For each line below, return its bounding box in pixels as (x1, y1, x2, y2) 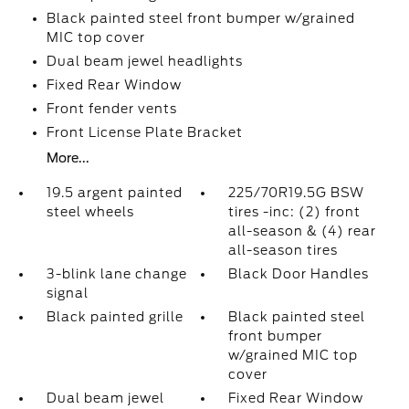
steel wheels (46, 204, 134, 219)
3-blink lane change (46, 267, 187, 281)
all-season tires (228, 243, 339, 257)
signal (46, 286, 89, 300)
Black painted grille (46, 309, 184, 324)
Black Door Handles (228, 267, 370, 281)
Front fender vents (46, 101, 177, 116)
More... (46, 151, 89, 165)
